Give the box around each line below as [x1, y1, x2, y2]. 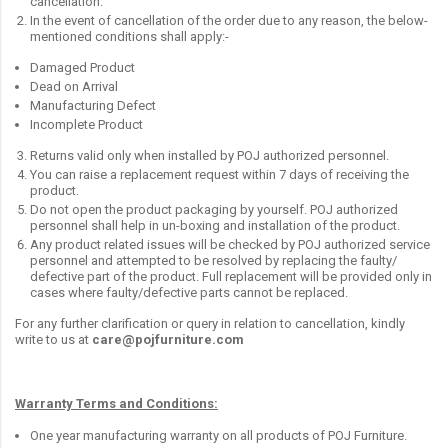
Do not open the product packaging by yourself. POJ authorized [30, 201, 398, 217]
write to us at [15, 331, 92, 347]
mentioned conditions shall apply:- [30, 28, 229, 44]
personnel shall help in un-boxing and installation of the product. [30, 217, 400, 233]
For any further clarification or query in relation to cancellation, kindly [15, 315, 405, 331]
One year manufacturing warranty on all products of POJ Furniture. [30, 427, 407, 443]
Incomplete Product [30, 116, 143, 132]
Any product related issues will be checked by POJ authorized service [30, 236, 430, 252]
